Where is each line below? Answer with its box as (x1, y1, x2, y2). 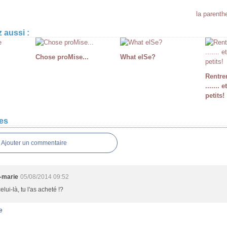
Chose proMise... (35, 53, 89, 61)
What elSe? (120, 53, 156, 61)
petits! (205, 92, 224, 99)
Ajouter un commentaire (1, 139, 67, 146)
